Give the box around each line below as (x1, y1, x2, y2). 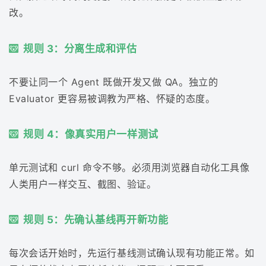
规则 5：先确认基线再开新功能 (23, 214, 169, 226)
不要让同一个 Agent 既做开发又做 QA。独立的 (9, 75, 218, 88)
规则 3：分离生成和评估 (23, 42, 137, 55)
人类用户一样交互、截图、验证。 (9, 178, 157, 190)
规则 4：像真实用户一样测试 (23, 128, 159, 140)
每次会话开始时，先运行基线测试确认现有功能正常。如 (9, 247, 255, 259)
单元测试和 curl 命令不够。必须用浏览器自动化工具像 (9, 161, 250, 173)
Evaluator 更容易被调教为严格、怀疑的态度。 (9, 92, 216, 104)
